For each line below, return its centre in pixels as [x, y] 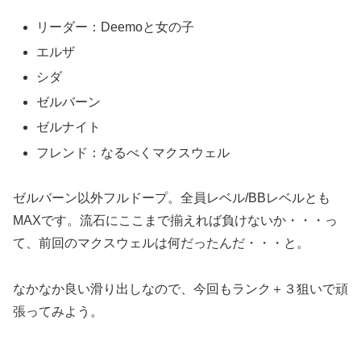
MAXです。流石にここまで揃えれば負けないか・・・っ [175, 221]
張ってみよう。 [58, 312]
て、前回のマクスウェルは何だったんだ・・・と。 [161, 243]
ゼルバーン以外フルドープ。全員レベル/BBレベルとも [172, 198]
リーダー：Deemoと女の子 [116, 27]
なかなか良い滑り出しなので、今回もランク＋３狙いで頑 [180, 289]
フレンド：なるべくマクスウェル [133, 152]
